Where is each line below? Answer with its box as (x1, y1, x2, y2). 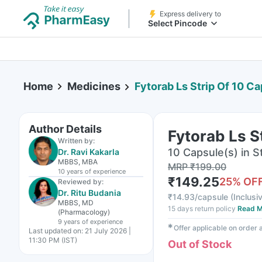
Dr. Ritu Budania (58, 188, 121, 198)
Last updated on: (29, 226, 83, 235)
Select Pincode (148, 18, 207, 28)
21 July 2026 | (85, 226, 131, 235)
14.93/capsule (173, 192, 228, 202)
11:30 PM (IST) (29, 236, 77, 244)
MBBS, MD (58, 198, 94, 207)
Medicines (67, 80, 120, 92)
